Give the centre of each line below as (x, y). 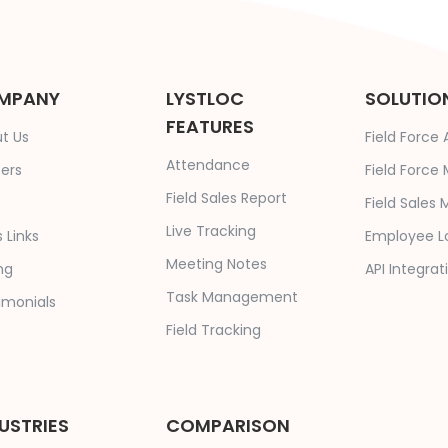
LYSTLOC (204, 98)
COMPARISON (227, 425)
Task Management (231, 296)
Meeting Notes (216, 263)
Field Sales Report (226, 197)
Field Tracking (213, 329)
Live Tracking (210, 230)
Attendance (207, 164)
